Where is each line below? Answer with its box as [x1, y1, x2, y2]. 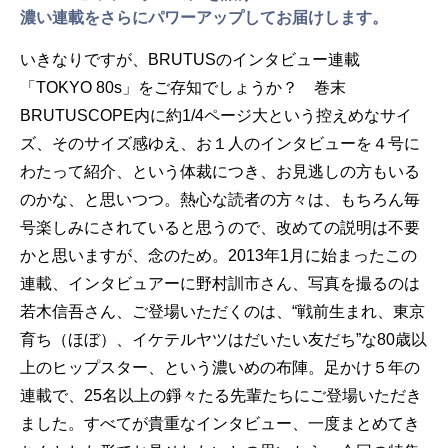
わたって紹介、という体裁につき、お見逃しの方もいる [20, 163, 420, 180]
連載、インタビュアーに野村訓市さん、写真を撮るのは [20, 275, 420, 292]
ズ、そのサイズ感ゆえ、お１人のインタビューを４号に [20, 135, 420, 152]
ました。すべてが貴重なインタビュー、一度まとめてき [20, 415, 420, 432]
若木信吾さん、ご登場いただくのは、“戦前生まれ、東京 [20, 303, 425, 320]
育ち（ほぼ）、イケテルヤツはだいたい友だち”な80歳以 [20, 331, 427, 348]
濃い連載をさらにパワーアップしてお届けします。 [20, 9, 388, 26]
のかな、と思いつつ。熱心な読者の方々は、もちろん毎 [20, 191, 420, 208]
